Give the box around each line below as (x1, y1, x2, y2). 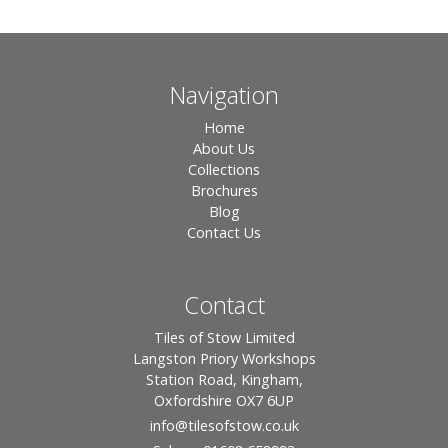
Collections (188, 160, 260, 180)
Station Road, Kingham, (145, 370, 303, 390)
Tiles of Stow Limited (153, 328, 295, 348)
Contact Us (187, 223, 261, 243)
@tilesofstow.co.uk (174, 416, 299, 436)
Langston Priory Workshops (132, 349, 316, 369)
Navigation (169, 78, 279, 112)
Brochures (190, 181, 258, 201)
